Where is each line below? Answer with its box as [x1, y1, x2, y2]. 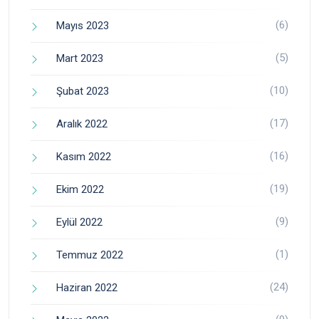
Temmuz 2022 [56, 249, 123, 262]
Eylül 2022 [56, 216, 103, 229]
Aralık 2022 [56, 117, 108, 131]
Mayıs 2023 [56, 19, 109, 33]
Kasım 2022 [56, 150, 111, 164]
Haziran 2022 [56, 281, 117, 295]
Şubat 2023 [56, 85, 109, 98]
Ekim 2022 [56, 183, 104, 197]
